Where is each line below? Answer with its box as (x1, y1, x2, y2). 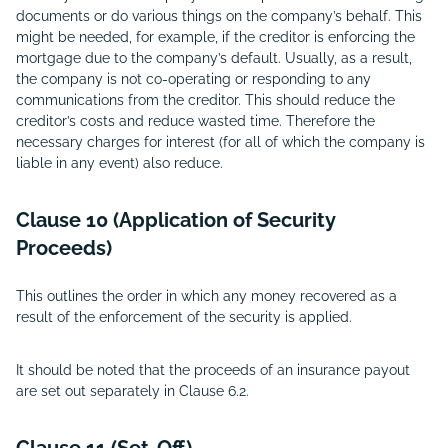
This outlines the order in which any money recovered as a (16, 288, 397, 304)
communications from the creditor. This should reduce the (16, 92, 395, 108)
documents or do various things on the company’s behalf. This (16, 8, 422, 24)
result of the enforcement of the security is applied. (16, 309, 352, 325)
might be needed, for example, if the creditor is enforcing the (16, 29, 415, 45)
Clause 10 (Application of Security (16, 208, 335, 232)
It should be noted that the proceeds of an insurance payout (16, 362, 410, 378)
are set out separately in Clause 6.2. (16, 383, 249, 399)
